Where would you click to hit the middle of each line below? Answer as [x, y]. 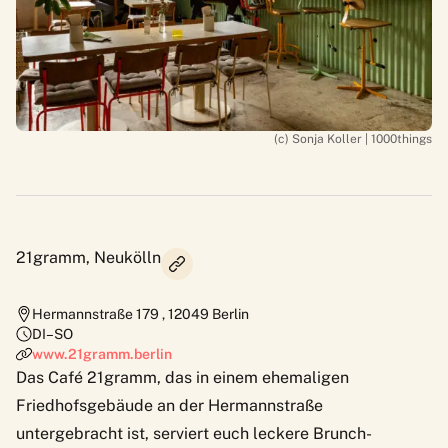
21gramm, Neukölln [88, 257]
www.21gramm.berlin [102, 353]
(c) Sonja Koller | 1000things [353, 138]
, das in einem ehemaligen [253, 377]
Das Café [51, 377]
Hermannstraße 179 [97, 313]
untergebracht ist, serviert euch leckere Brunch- [194, 433]
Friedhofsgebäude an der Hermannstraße [169, 405]
